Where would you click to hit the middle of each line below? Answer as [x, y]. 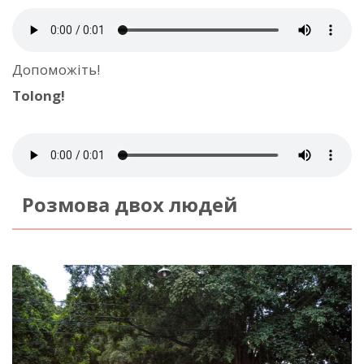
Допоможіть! [56, 69]
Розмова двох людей [129, 204]
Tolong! [39, 95]
